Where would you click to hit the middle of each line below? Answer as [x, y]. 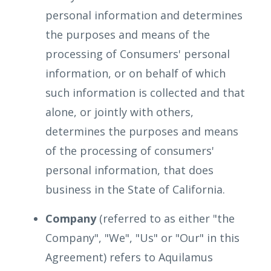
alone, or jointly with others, [119, 112]
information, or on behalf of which [135, 73]
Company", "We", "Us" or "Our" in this [142, 238]
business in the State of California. [135, 189]
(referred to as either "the [165, 218]
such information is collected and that [145, 93]
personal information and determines [144, 15]
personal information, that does [129, 170]
